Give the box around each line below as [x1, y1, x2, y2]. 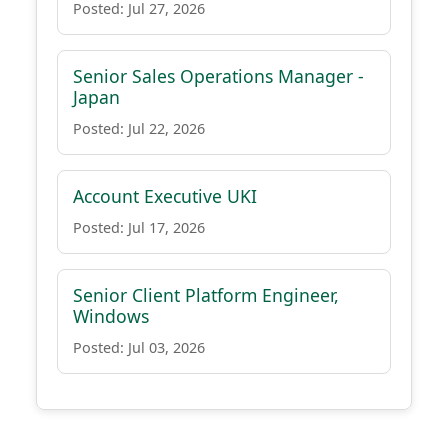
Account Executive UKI [73, 184, 257, 208]
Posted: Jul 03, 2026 [73, 338, 205, 357]
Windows [73, 304, 149, 328]
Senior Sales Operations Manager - [73, 64, 364, 88]
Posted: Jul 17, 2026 [73, 218, 205, 237]
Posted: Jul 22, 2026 [73, 119, 205, 138]
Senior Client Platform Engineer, [73, 283, 339, 307]
